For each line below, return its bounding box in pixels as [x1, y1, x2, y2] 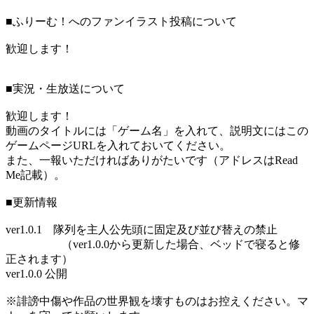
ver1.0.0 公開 [6, 268, 67, 280]
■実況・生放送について [6, 83, 125, 95]
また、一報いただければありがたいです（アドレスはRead [6, 154, 298, 167]
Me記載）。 [6, 169, 65, 182]
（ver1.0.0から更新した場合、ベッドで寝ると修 [6, 238, 300, 251]
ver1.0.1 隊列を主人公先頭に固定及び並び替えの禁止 [6, 224, 278, 236]
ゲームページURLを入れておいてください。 [6, 139, 231, 152]
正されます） [6, 253, 73, 266]
